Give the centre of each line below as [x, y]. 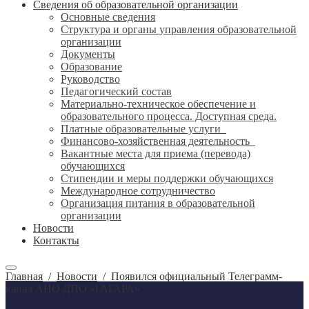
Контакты [56, 240]
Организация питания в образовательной [158, 203]
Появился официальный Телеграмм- [197, 276]
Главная [24, 276]
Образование [91, 67]
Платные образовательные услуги [143, 129]
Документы [88, 54]
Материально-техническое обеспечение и [158, 104]
